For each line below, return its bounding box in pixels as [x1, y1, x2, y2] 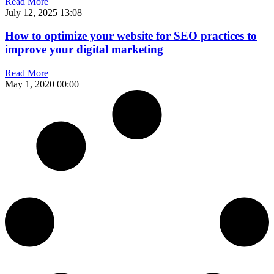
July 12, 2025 [5, 7, 60, 18]
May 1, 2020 [5, 79, 57, 90]
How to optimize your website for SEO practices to [5, 29, 257, 43]
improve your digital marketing [5, 43, 163, 56]
